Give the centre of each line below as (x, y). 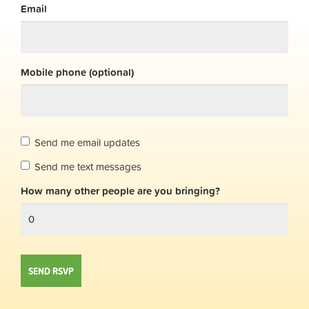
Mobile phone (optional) (77, 72)
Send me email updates (87, 143)
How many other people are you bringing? (120, 191)
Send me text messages (88, 167)
